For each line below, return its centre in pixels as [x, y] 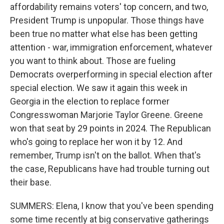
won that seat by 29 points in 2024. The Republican [110, 128]
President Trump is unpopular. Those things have [107, 20]
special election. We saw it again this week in [99, 88]
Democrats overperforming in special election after [111, 74]
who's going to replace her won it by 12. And [96, 142]
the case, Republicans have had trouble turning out [110, 169]
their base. [31, 182]
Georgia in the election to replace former [90, 101]
